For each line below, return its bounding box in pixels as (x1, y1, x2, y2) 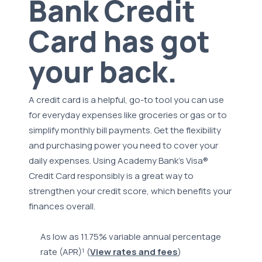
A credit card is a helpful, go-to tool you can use (29, 94, 225, 106)
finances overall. (29, 200, 96, 213)
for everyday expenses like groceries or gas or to (29, 109, 227, 122)
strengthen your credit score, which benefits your (29, 185, 232, 198)
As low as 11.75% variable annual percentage (40, 230, 222, 243)
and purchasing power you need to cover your (29, 139, 219, 152)
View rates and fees (90, 246, 178, 258)
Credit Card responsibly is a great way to (29, 170, 194, 182)
